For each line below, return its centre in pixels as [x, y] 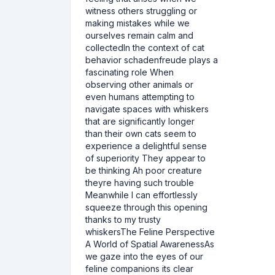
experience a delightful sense [146, 146]
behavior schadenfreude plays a [152, 60]
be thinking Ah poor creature [144, 170]
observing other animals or [139, 84]
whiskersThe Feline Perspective [150, 232]
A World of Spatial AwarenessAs [150, 244]
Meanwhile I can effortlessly [141, 195]
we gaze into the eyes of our [144, 256]
